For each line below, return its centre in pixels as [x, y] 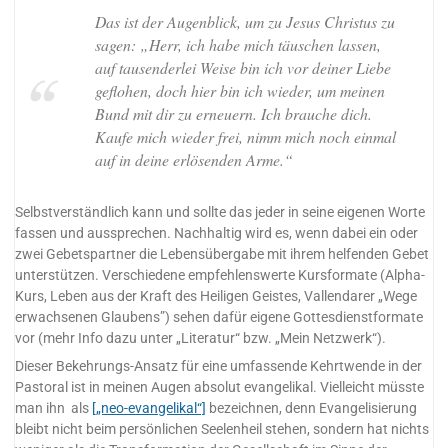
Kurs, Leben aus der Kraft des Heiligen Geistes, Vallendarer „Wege [216, 296]
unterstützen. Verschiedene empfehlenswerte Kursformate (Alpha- [220, 275]
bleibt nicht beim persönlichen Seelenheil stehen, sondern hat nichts [222, 430]
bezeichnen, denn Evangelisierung [312, 409]
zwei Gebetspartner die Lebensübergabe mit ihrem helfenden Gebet [222, 254]
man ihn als [54, 409]
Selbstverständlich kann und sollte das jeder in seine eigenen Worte [220, 212]
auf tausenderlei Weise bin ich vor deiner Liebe [242, 67]
